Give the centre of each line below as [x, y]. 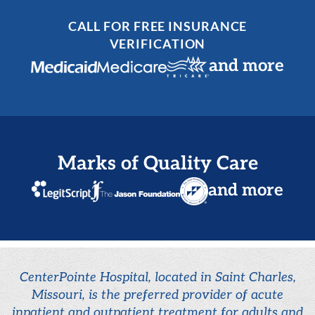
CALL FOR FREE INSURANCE [157, 26]
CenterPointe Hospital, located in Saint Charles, [157, 277]
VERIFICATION [157, 43]
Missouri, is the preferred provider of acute [157, 295]
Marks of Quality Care [157, 163]
